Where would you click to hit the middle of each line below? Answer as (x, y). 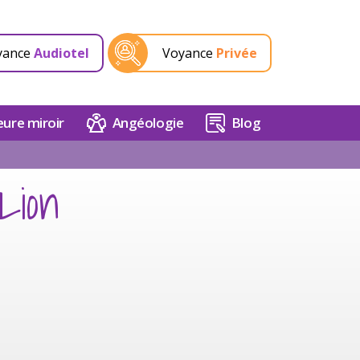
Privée (237, 53)
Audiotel (61, 53)
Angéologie (148, 123)
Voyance (189, 53)
